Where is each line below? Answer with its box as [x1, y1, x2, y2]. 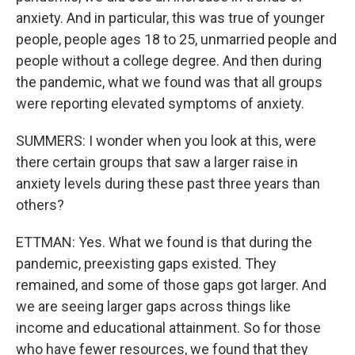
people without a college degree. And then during [16, 52, 322, 69]
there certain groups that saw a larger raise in [16, 154, 298, 170]
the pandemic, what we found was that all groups [16, 74, 323, 90]
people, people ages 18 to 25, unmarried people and [16, 31, 337, 48]
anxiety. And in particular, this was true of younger [16, 10, 325, 26]
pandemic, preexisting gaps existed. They [16, 255, 277, 272]
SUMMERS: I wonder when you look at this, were [16, 132, 316, 149]
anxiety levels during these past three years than [16, 175, 320, 192]
